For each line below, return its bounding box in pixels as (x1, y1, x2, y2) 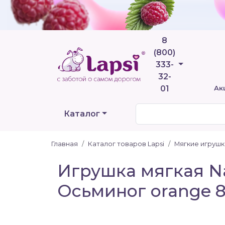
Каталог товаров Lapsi (88, 140, 164, 148)
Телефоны (178, 59, 221, 69)
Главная (51, 140, 78, 148)
